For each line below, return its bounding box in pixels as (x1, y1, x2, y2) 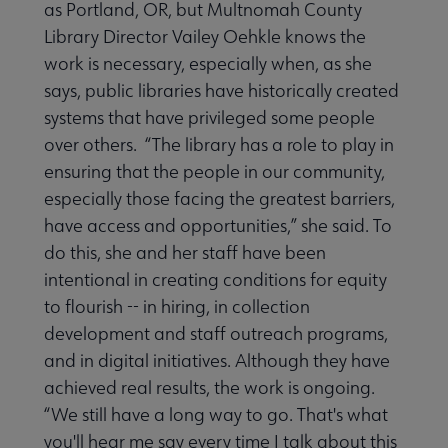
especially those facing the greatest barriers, (44, 187, 395, 211)
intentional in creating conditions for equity (44, 268, 387, 292)
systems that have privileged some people (44, 106, 375, 130)
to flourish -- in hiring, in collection (44, 295, 310, 319)
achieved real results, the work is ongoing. (44, 376, 375, 400)
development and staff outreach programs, (44, 322, 388, 346)
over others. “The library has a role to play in (44, 133, 394, 157)
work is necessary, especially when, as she (44, 52, 372, 76)
